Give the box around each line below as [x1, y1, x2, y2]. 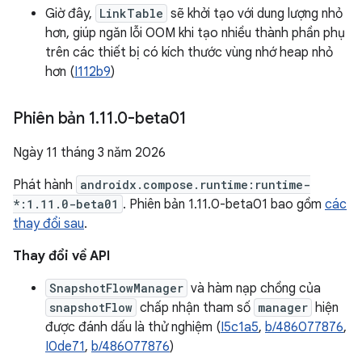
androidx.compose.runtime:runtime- [80, 177, 310, 192]
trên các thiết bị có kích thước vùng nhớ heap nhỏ [45, 44, 333, 61]
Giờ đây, [45, 6, 95, 22]
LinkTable [99, 6, 163, 21]
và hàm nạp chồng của [187, 280, 321, 297]
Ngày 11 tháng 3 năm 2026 [13, 145, 166, 161]
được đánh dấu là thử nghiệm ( [45, 319, 221, 335]
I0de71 [45, 339, 85, 355]
